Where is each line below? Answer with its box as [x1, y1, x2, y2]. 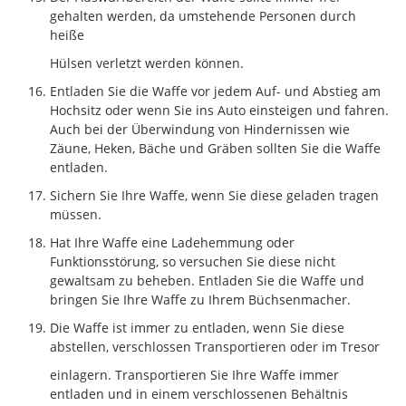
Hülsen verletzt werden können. [50, 53, 244, 72]
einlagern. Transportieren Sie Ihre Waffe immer [50, 365, 339, 383]
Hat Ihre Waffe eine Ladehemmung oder [50, 233, 295, 251]
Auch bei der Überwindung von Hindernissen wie [50, 120, 350, 138]
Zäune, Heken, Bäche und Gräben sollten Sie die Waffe [50, 139, 381, 157]
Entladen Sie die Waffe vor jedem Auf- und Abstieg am [50, 82, 381, 100]
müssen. [50, 205, 101, 223]
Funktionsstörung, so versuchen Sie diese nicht [50, 252, 335, 270]
